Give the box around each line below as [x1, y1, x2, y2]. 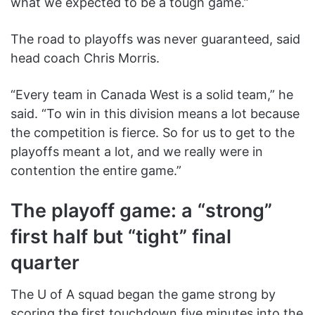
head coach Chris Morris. [11, 50, 160, 65]
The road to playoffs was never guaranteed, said [11, 31, 300, 46]
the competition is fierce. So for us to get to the [11, 124, 295, 140]
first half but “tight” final [11, 224, 231, 248]
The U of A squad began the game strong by [11, 287, 276, 302]
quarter [11, 250, 79, 274]
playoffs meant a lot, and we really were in [11, 143, 263, 159]
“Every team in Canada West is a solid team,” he [11, 86, 293, 102]
